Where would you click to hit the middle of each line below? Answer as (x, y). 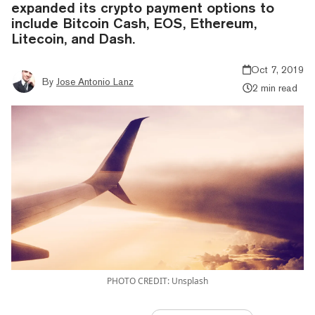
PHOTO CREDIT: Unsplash (157, 281)
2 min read (275, 88)
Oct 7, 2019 (277, 69)
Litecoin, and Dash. (73, 38)
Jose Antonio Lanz (95, 81)
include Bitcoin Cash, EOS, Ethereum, (134, 22)
